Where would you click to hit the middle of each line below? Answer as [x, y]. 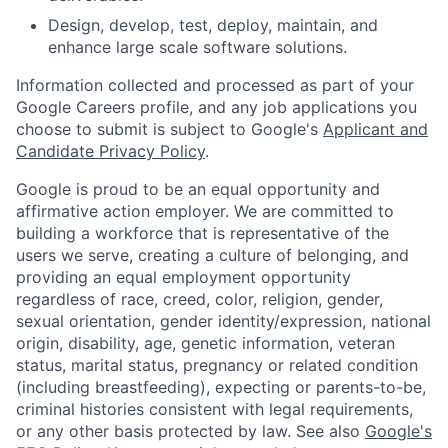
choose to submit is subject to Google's [169, 129]
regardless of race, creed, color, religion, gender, [199, 299]
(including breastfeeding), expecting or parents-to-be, [221, 387]
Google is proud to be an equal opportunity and [198, 189]
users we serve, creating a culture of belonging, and [212, 255]
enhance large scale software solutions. [197, 47]
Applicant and [375, 129]
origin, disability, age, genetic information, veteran [205, 343]
